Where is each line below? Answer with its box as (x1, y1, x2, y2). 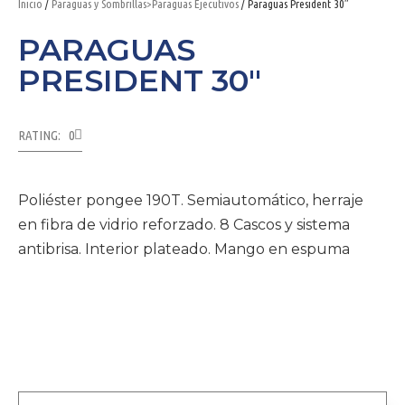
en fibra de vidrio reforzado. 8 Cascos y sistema (18, 216, 350, 233)
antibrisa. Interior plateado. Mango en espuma (18, 240, 350, 258)
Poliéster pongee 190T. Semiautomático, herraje (18, 192, 363, 209)
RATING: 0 (18, 127, 74, 143)
